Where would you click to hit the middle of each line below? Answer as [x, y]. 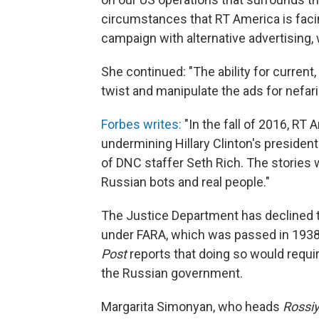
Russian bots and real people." [185, 182]
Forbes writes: [141, 124]
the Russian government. [172, 273]
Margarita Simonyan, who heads [192, 307]
